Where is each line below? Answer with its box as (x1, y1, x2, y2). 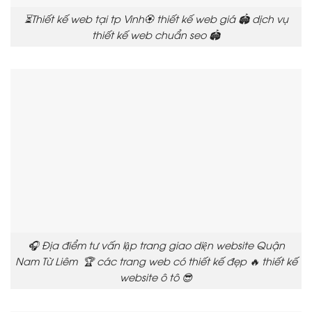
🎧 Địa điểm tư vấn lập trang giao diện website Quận (27, 237, 285, 251)
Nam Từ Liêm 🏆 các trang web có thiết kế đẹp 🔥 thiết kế (15, 253, 297, 267)
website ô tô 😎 (120, 270, 192, 283)
